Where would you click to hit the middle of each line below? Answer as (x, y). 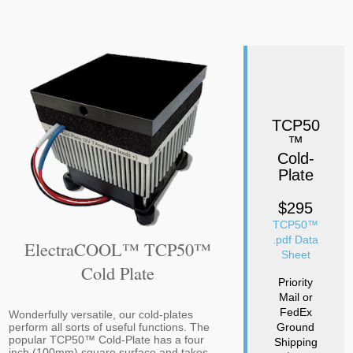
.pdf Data (296, 240)
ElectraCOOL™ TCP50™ (118, 249)
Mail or (295, 297)
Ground (296, 327)
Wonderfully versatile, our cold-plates (101, 315)
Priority (296, 282)
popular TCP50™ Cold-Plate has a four (107, 340)
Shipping (295, 342)
